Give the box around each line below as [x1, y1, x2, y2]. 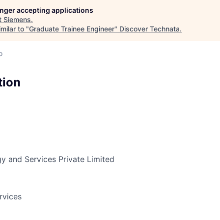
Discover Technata [119, 25, 180, 33]
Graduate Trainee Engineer [29, 25, 114, 33]
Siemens [3, 15, 31, 24]
